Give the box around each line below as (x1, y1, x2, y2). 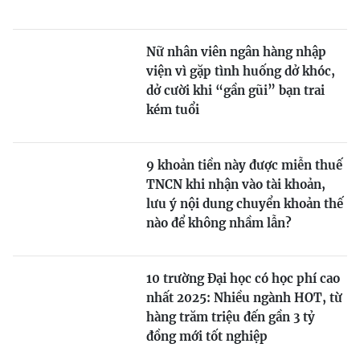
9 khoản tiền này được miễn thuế (146, 157, 342, 173)
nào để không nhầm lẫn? (146, 215, 292, 231)
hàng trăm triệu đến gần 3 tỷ (146, 309, 315, 325)
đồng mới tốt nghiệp (146, 328, 268, 344)
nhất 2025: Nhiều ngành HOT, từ (146, 289, 342, 305)
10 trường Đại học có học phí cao (146, 270, 340, 286)
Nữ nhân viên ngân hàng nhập (146, 43, 326, 59)
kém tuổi (146, 101, 199, 117)
